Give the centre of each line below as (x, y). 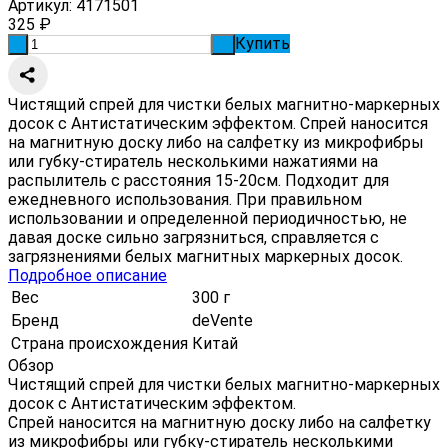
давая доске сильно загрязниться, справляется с (193, 237)
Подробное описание (87, 275)
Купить (262, 43)
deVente (222, 320)
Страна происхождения (99, 343)
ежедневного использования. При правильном (185, 199)
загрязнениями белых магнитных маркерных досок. (205, 256)
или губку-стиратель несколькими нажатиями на (193, 161)
